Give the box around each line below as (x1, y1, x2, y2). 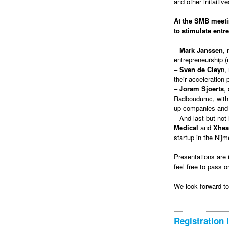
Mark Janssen (179, 44, 223, 55)
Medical (174, 122, 198, 132)
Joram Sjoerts (179, 83, 224, 94)
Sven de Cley (179, 64, 221, 74)
